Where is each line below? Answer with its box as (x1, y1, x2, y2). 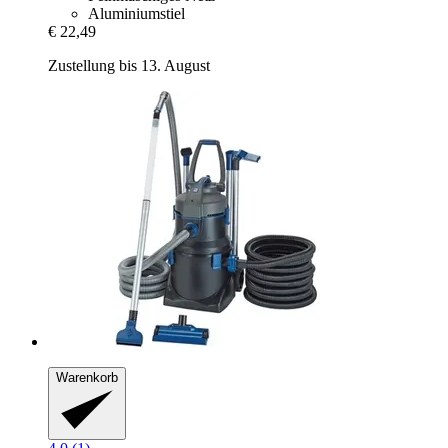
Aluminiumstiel (88, 5, 185, 23)
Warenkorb (56, 370, 118, 386)
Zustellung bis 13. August (48, 57, 210, 75)
